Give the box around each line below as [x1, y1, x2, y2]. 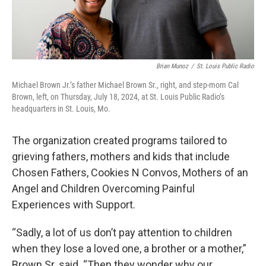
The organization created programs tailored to [12, 134, 227, 147]
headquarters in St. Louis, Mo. [12, 103, 110, 113]
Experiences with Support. [12, 198, 135, 211]
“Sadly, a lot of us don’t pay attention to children [12, 226, 232, 239]
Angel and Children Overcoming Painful [12, 182, 195, 195]
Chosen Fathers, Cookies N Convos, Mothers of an [12, 166, 248, 179]
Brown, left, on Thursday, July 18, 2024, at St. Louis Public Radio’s [12, 91, 224, 102]
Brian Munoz [156, 62, 188, 70]
